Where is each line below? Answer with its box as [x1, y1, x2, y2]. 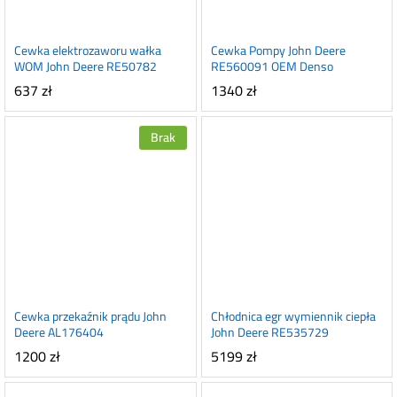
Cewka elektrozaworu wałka [14, 38, 161, 62]
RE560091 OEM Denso [210, 54, 333, 78]
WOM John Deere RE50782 [14, 54, 157, 78]
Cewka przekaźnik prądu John [14, 305, 167, 328]
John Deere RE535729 [210, 321, 329, 344]
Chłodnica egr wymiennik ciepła [210, 305, 376, 328]
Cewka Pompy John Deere [210, 38, 346, 62]
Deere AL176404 [14, 321, 104, 344]
